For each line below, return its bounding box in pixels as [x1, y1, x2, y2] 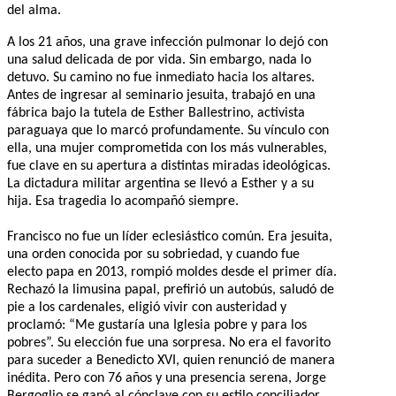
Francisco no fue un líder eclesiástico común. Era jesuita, [7, 229, 332, 244]
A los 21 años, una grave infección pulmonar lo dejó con [7, 34, 328, 49]
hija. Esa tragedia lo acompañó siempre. [7, 194, 239, 209]
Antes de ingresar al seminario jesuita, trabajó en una [7, 88, 316, 103]
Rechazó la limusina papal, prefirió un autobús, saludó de [7, 282, 334, 297]
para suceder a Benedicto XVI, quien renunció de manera [7, 353, 335, 368]
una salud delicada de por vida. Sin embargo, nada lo [7, 52, 311, 67]
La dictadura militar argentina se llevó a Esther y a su [7, 176, 314, 191]
